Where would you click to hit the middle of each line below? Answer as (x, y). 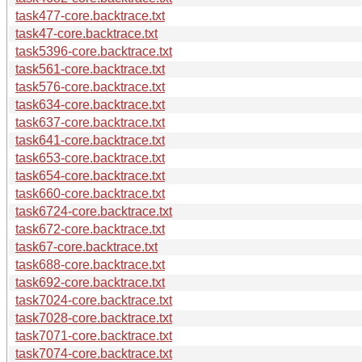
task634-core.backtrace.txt (90, 104)
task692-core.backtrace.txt (90, 282)
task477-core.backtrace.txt (90, 15)
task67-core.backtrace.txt (86, 246)
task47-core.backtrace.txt (86, 33)
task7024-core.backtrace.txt (94, 300)
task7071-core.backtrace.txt (94, 335)
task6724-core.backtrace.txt (94, 211)
